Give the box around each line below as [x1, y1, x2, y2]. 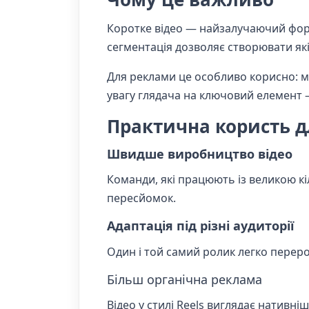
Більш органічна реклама [107, 270, 262, 288]
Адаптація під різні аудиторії [107, 217, 294, 235]
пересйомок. [107, 190, 176, 206]
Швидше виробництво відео [107, 145, 292, 162]
